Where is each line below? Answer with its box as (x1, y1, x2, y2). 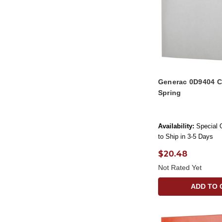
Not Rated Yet (158, 163, 202, 171)
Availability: (158, 122, 194, 130)
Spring (158, 88, 181, 97)
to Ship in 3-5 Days (158, 132, 213, 140)
